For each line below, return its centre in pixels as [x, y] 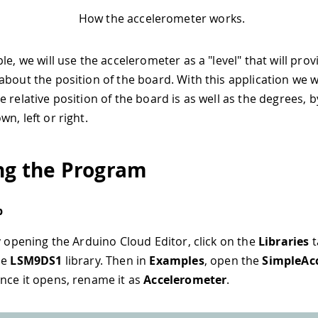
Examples [177, 261]
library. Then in [106, 261]
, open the [233, 261]
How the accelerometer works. [162, 18]
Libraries [284, 242]
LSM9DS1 [36, 261]
